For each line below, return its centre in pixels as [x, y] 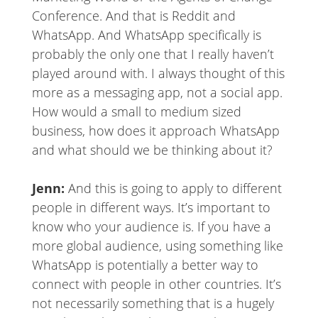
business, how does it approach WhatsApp [155, 131]
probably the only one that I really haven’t [153, 54]
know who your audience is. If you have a [151, 227]
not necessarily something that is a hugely [153, 303]
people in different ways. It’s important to [151, 208]
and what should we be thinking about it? [152, 150]
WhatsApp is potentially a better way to [145, 265]
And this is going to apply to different [175, 188]
